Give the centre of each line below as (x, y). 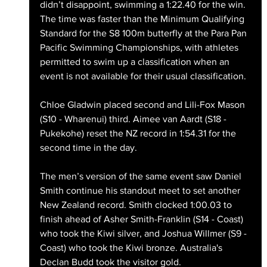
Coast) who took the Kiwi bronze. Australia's (132, 248)
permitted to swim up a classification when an (136, 62)
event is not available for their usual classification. (144, 76)
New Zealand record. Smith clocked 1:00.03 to (137, 205)
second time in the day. (88, 148)
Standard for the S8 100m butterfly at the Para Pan (144, 33)
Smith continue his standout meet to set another (141, 191)
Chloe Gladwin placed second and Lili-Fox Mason (143, 105)
